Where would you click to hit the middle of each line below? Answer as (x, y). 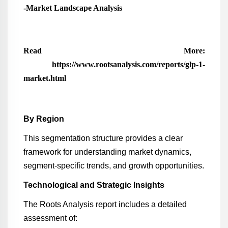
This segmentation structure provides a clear (103, 138)
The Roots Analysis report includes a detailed (105, 204)
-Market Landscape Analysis (73, 8)
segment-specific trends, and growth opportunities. (113, 166)
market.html (45, 78)
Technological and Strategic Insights (94, 185)
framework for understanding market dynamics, (107, 152)
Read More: (114, 51)
